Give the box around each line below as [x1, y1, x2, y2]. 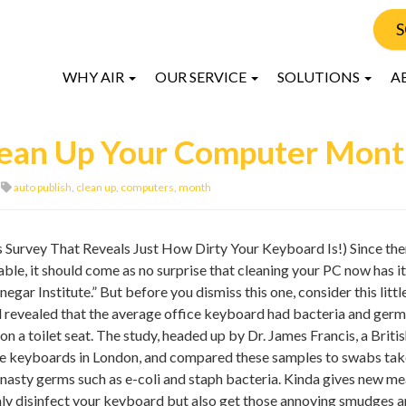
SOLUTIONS [277, 68, 362, 85]
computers [121, 180, 174, 194]
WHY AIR [63, 68, 127, 85]
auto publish [14, 180, 72, 194]
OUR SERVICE [155, 68, 249, 85]
